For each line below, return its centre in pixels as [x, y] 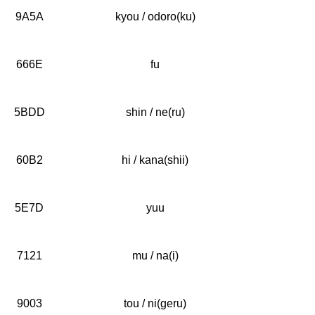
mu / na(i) [155, 256]
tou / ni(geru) [155, 303]
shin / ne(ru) [155, 112]
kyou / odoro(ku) [155, 17]
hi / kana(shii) [155, 160]
